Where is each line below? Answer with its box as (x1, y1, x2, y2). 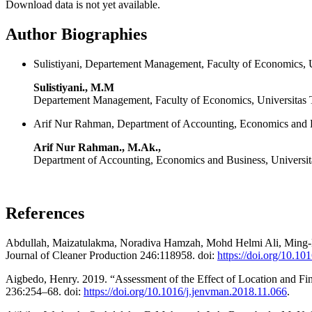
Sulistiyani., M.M (33, 81, 114, 94)
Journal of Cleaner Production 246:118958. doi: (6, 249, 217, 262)
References (6, 204, 84, 223)
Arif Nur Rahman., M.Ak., (33, 141, 161, 154)
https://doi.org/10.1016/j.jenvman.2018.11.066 (84, 286, 287, 298)
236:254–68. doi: (6, 286, 84, 298)
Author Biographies (6, 25, 147, 44)
